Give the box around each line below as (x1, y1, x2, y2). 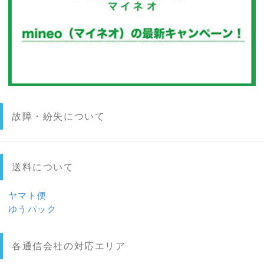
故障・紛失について (12, 111, 105, 122)
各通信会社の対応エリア (12, 241, 126, 252)
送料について (12, 162, 74, 173)
